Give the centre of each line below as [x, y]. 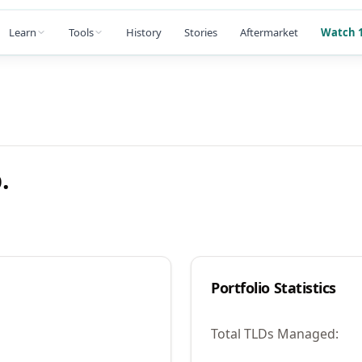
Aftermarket [269, 32]
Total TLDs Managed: [275, 334]
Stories [201, 32]
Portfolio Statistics [274, 288]
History [144, 32]
